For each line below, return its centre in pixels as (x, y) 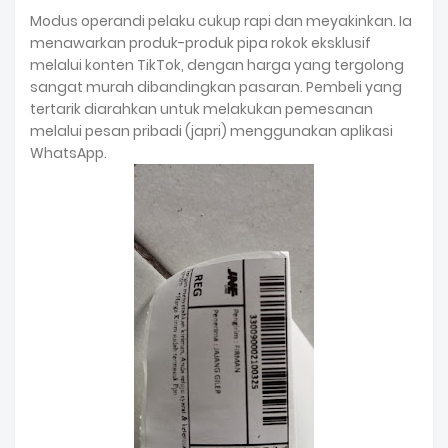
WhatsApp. (68, 153)
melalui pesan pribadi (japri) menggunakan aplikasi (211, 131)
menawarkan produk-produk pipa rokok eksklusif (200, 43)
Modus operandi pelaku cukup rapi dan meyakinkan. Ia (221, 21)
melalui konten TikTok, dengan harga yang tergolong (217, 65)
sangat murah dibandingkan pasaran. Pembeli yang (216, 87)
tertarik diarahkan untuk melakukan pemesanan (201, 109)
